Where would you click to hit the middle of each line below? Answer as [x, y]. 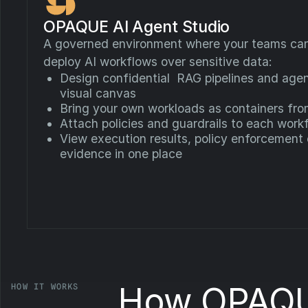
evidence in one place [121, 154]
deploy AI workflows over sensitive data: [158, 62]
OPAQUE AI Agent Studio [137, 27]
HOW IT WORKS [45, 286]
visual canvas [98, 93]
